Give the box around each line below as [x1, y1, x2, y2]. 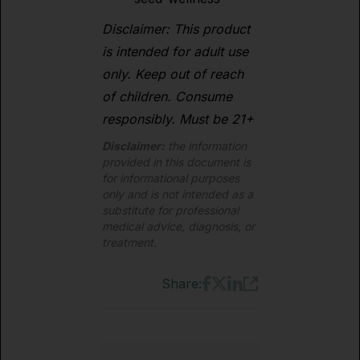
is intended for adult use [102, 43, 248, 59]
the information [165, 139, 247, 153]
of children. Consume [102, 88, 232, 104]
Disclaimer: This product [102, 21, 250, 37]
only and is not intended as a [102, 187, 253, 201]
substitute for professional [102, 203, 239, 217]
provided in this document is [102, 155, 251, 169]
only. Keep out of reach [102, 66, 243, 82]
